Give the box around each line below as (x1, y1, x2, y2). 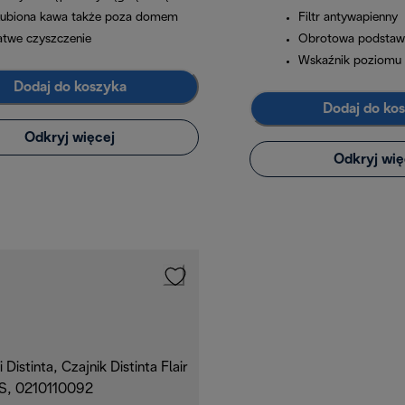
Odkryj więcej (24, 130, 115, 145)
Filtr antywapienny (298, 12, 398, 24)
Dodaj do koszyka (13, 80, 127, 94)
